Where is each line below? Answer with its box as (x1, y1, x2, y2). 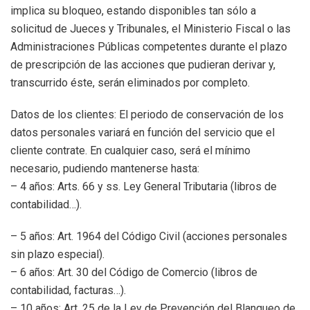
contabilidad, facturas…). (10, 284, 126, 297)
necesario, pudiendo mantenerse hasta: (10, 162, 199, 175)
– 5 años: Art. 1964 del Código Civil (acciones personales (10, 230, 287, 243)
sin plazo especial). (10, 248, 104, 261)
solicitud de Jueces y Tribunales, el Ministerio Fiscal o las (10, 22, 291, 35)
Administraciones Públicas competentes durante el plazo (10, 40, 287, 53)
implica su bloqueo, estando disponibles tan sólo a (10, 4, 256, 17)
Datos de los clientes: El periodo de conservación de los (10, 108, 284, 121)
